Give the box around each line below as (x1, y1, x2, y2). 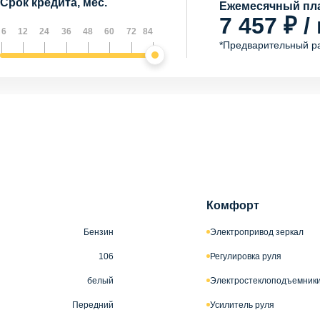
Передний (72, 299, 114, 310)
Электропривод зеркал (210, 226, 304, 237)
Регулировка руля (210, 251, 281, 261)
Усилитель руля (210, 299, 274, 310)
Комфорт (206, 199, 259, 211)
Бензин (84, 226, 114, 237)
